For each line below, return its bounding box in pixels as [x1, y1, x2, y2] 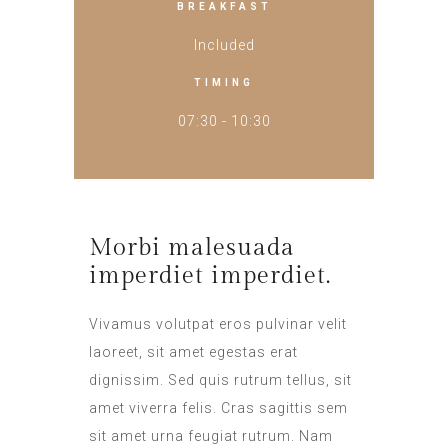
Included [193, 36, 255, 53]
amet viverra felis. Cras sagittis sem [89, 399, 348, 416]
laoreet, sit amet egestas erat [89, 343, 298, 360]
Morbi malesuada [89, 233, 295, 262]
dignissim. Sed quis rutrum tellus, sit [89, 371, 352, 388]
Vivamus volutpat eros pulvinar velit [89, 315, 347, 332]
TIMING [194, 76, 254, 88]
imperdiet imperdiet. [89, 261, 331, 290]
